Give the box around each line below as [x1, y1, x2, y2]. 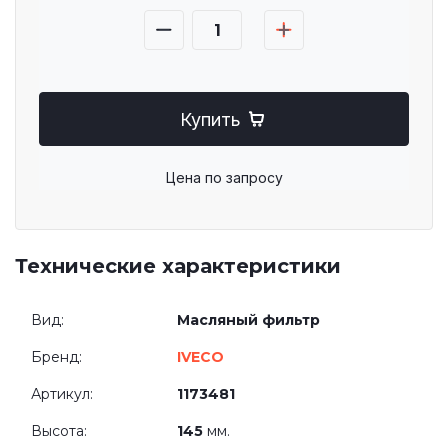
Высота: [31, 422, 87, 440]
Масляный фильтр [177, 311, 320, 329]
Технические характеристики [15, 254, 341, 278]
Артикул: [31, 385, 93, 403]
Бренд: [31, 348, 82, 366]
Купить [179, 108, 241, 130]
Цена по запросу [165, 169, 283, 186]
